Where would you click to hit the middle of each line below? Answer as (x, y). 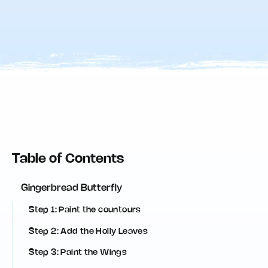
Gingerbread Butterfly (72, 188)
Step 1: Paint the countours (85, 211)
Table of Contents (68, 159)
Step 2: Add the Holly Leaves (89, 232)
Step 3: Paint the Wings (78, 253)
